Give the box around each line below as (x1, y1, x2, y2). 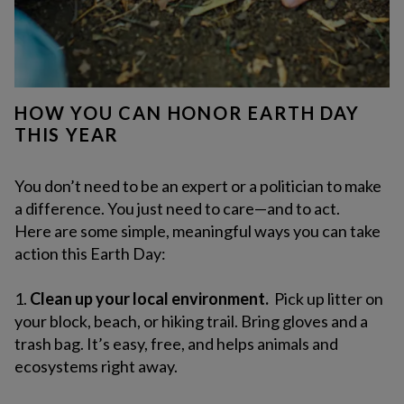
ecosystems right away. (14, 356, 178, 377)
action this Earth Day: (14, 243, 166, 264)
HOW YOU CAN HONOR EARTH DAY (14, 102, 360, 124)
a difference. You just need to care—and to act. (14, 198, 340, 219)
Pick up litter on (274, 289, 383, 309)
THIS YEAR (14, 124, 120, 146)
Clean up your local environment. (30, 289, 274, 309)
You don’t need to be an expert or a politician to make (14, 176, 381, 197)
